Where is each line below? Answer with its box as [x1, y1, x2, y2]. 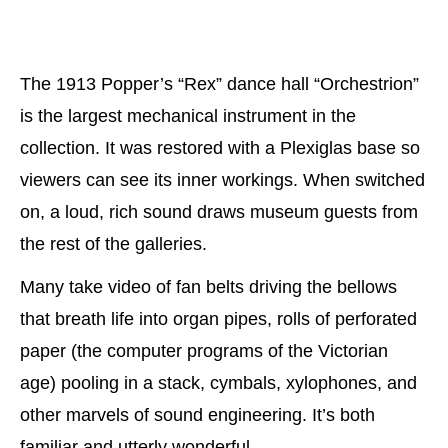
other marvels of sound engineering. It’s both [20, 404, 375, 425]
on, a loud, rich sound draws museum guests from [20, 202, 418, 223]
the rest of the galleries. [20, 234, 207, 255]
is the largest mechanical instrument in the [20, 106, 356, 127]
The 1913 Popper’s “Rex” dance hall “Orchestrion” [20, 74, 419, 95]
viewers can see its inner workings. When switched [20, 170, 425, 191]
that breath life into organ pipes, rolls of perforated [20, 308, 417, 329]
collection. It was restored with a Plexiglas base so [20, 138, 420, 159]
